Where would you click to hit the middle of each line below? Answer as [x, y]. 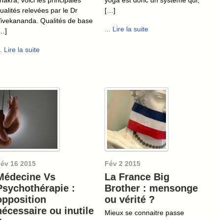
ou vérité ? [130, 200]
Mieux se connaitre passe [144, 213]
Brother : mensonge [151, 188]
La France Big [137, 177]
